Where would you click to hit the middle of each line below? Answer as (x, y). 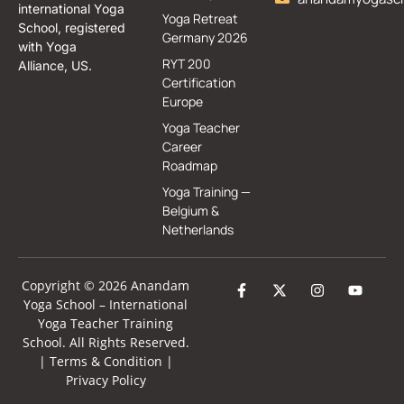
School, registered (72, 27)
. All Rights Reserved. (125, 342)
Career (183, 146)
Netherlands (198, 229)
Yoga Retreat (201, 18)
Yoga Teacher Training (106, 323)
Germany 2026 (206, 37)
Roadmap (190, 165)
